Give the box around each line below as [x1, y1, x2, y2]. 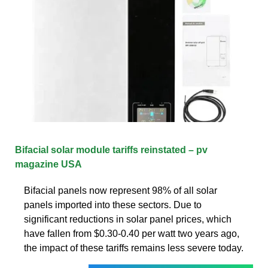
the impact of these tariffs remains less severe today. [24, 242, 243, 253]
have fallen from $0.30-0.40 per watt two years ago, [24, 228, 239, 239]
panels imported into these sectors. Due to [24, 199, 202, 210]
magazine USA [15, 159, 82, 169]
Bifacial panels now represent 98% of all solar [24, 185, 217, 196]
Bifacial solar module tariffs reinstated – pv [15, 144, 208, 155]
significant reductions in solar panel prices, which [24, 214, 232, 224]
